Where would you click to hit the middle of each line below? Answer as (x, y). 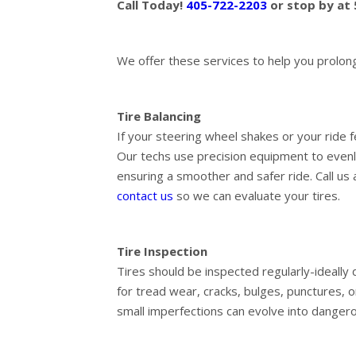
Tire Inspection (162, 252)
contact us (145, 196)
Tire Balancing (159, 116)
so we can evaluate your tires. (257, 196)
